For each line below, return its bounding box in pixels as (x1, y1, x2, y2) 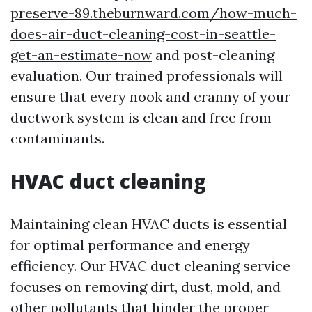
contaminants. (10, 130, 104, 147)
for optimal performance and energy (10, 236, 250, 253)
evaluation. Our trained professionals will (10, 67, 283, 84)
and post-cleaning (152, 46, 274, 63)
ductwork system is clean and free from (10, 109, 272, 126)
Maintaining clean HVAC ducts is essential (10, 215, 287, 233)
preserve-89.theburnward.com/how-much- (10, 4, 297, 22)
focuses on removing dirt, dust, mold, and (10, 278, 281, 295)
